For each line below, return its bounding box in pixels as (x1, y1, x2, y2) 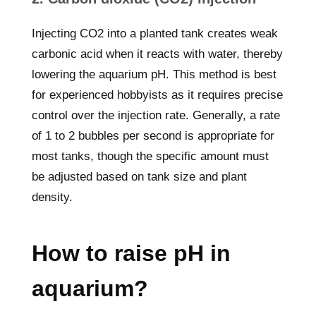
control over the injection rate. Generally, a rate (32, 109, 280, 122)
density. (32, 190, 73, 204)
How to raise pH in (32, 241, 231, 266)
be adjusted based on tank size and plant (32, 170, 247, 183)
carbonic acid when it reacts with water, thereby (32, 47, 283, 61)
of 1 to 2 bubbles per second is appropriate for (32, 129, 274, 142)
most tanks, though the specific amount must (32, 150, 269, 163)
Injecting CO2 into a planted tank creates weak (32, 27, 278, 40)
